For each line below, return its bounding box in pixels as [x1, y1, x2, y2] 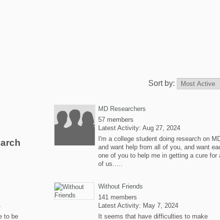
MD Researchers [98, 105, 146, 112]
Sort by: [148, 79, 177, 87]
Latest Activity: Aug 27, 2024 [98, 124, 180, 132]
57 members [98, 116, 134, 123]
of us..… [98, 160, 123, 167]
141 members [98, 193, 137, 201]
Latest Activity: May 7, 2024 [98, 202, 178, 209]
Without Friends [98, 183, 143, 190]
